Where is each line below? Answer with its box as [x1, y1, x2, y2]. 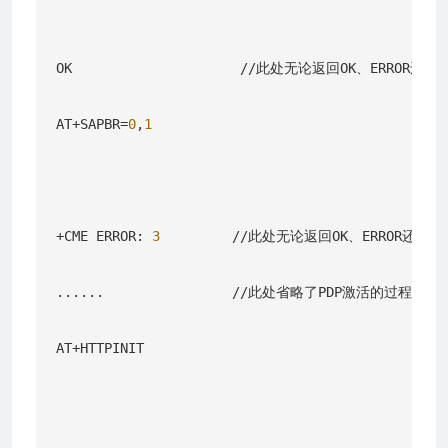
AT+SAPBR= [56, 115, 128, 132]
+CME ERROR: [56, 227, 152, 244]
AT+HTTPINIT [56, 339, 144, 356]
